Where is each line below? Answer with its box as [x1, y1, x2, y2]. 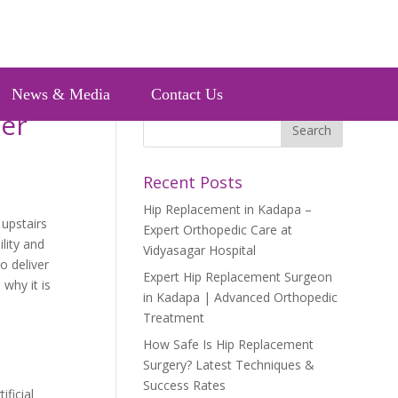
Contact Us [151, 85, 223, 103]
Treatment [143, 309, 205, 326]
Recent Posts [143, 171, 243, 193]
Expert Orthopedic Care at [143, 221, 293, 238]
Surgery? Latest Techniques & [143, 356, 315, 373]
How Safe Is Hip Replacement [143, 336, 314, 353]
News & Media [12, 85, 110, 103]
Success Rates [143, 377, 227, 394]
